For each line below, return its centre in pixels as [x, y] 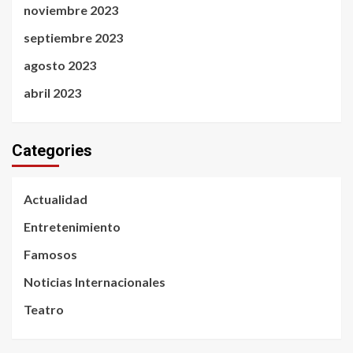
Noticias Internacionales [95, 282]
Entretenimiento [72, 227]
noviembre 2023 [71, 10]
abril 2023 [52, 93]
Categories [52, 151]
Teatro [44, 310]
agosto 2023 [60, 65]
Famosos [50, 255]
